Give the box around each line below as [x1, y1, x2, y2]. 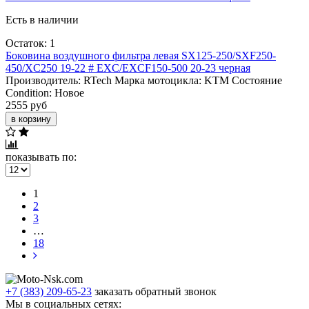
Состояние [232, 74, 282, 86]
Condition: [6, 86, 52, 99]
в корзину [11, 113, 51, 124]
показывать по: [6, 150, 77, 163]
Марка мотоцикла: [114, 74, 201, 86]
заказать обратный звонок [94, 285, 217, 297]
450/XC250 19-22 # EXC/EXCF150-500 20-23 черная [6, 61, 250, 74]
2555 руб [6, 99, 47, 111]
